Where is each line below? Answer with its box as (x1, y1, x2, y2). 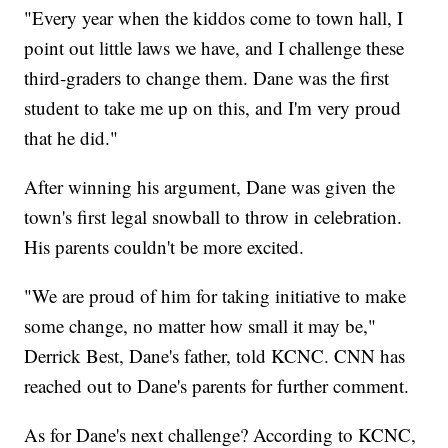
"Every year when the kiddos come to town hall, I (24, 5, 404, 31)
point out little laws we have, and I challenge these (24, 35, 405, 61)
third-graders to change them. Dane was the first (24, 65, 390, 91)
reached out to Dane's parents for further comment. (24, 373, 410, 399)
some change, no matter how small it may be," (24, 313, 377, 339)
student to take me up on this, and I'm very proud (24, 95, 402, 121)
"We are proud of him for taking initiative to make (24, 283, 407, 309)
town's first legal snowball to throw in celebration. (24, 204, 403, 230)
